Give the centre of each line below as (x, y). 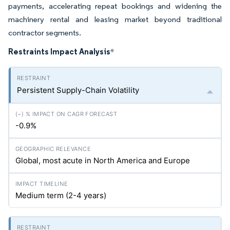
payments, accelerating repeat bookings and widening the (115, 6)
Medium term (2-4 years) (61, 195)
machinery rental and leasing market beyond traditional (115, 19)
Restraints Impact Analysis (59, 51)
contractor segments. (45, 33)
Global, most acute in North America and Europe (103, 160)
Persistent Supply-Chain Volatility (78, 90)
